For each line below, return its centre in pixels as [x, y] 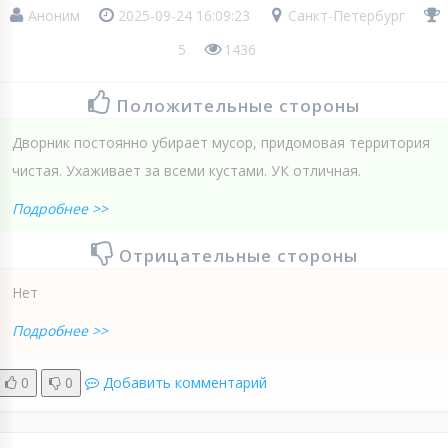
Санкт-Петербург [344, 16]
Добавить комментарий [185, 383]
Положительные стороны [238, 106]
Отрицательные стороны [238, 256]
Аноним [54, 16]
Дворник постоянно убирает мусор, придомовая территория [221, 143]
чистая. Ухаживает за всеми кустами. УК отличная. [186, 171]
